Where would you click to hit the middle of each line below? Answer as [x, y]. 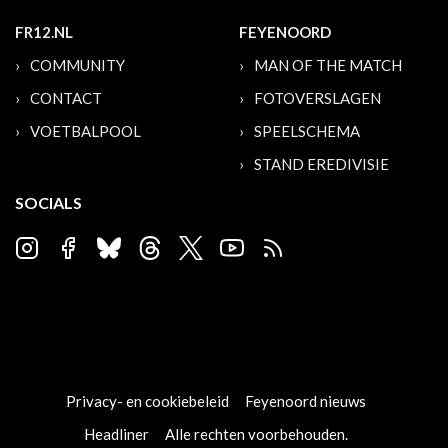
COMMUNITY [77, 65]
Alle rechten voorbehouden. [256, 434]
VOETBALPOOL [85, 131]
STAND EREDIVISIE [321, 164]
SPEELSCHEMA [307, 131]
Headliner [116, 434]
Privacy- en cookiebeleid [147, 401]
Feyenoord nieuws [305, 401]
